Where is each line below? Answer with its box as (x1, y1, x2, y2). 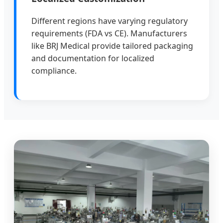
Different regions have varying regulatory (31, 15, 188, 26)
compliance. (31, 65, 77, 76)
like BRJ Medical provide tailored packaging (31, 40, 193, 51)
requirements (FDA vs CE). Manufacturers (31, 27, 187, 39)
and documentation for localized (31, 52, 154, 64)
